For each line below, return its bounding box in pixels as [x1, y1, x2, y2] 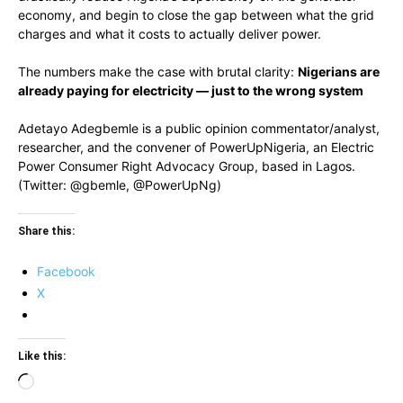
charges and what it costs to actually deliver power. [18, 26, 321, 41]
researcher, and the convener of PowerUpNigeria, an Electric [18, 139, 374, 155]
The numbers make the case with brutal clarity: [18, 64, 298, 79]
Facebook [37, 264, 95, 279]
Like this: [18, 350, 66, 363]
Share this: [18, 225, 75, 237]
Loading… [33, 374, 92, 390]
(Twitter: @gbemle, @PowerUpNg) [18, 177, 221, 193]
